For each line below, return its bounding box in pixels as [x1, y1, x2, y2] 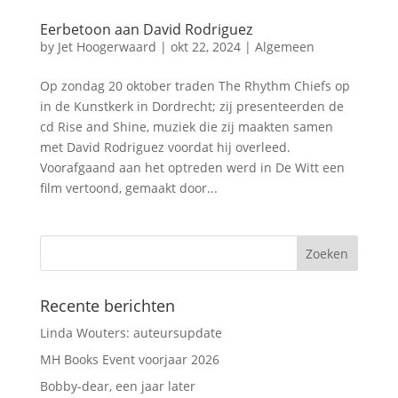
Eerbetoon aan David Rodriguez [39, 20, 252, 40]
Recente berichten [39, 295, 175, 317]
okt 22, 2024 [170, 38, 241, 56]
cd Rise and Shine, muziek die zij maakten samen [39, 118, 333, 136]
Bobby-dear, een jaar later [39, 378, 195, 395]
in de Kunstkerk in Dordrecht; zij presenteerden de [39, 98, 344, 115]
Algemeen [254, 38, 314, 56]
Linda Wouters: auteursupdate [39, 324, 222, 342]
